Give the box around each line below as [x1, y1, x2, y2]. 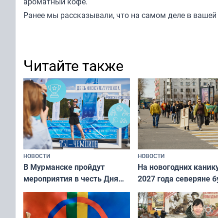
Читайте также [23, 55, 124, 75]
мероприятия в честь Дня [23, 173, 118, 184]
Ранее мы [23, 9, 60, 20]
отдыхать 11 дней [138, 184, 204, 196]
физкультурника [23, 184, 84, 196]
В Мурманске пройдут [23, 161, 105, 172]
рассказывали [60, 9, 113, 20]
